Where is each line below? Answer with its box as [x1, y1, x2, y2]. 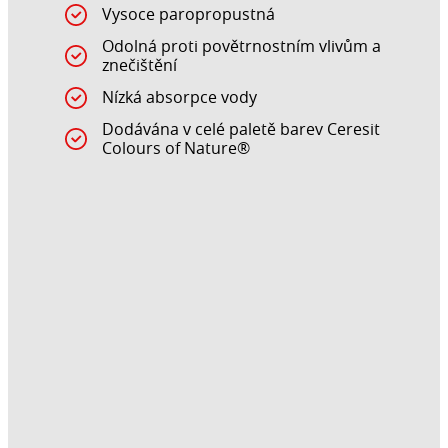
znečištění [102, 54, 177, 77]
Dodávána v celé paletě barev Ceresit [102, 118, 380, 141]
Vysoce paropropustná [102, 3, 275, 26]
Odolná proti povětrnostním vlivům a [102, 35, 381, 58]
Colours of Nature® [102, 137, 250, 160]
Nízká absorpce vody [102, 86, 257, 109]
